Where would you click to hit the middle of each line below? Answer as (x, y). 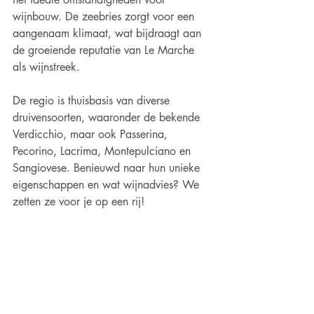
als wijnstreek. (46, 67)
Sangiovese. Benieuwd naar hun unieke (108, 168)
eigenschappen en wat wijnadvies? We (108, 185)
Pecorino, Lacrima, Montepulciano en (103, 151)
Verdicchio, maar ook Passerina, (92, 135)
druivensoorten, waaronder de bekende (108, 118)
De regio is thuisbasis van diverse (93, 101)
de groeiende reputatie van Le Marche (105, 50)
